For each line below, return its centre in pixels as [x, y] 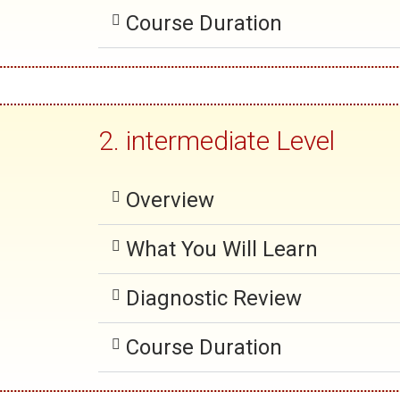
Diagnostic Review [213, 298]
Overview [170, 200]
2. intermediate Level [216, 141]
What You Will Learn [221, 249]
